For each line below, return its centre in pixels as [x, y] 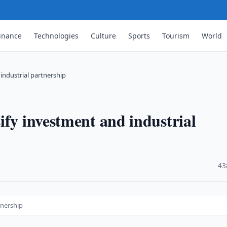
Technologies [56, 35]
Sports [139, 35]
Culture [104, 35]
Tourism [176, 35]
